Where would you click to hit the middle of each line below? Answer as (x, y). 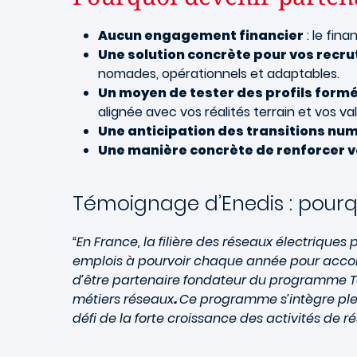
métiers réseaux (123, 299)
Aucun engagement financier (201, 35)
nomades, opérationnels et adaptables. (219, 74)
